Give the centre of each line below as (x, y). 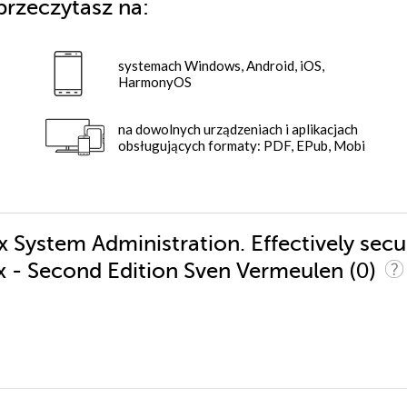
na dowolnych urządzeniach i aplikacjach (238, 129)
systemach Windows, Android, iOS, (221, 66)
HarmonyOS (155, 82)
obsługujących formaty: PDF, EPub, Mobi (242, 146)
